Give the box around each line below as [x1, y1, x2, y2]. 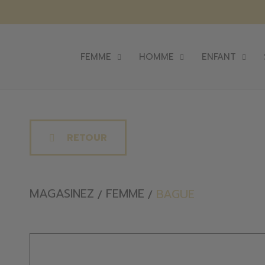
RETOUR [67, 130, 107, 145]
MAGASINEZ [30, 185, 94, 202]
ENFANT [202, 50, 236, 63]
